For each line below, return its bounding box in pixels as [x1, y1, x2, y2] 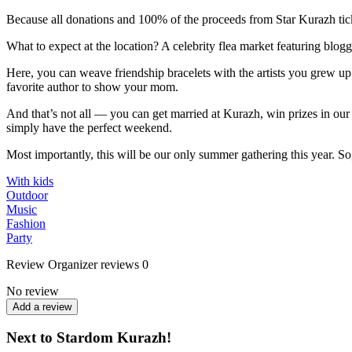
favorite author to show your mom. [6, 79, 178, 93]
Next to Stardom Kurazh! [6, 329, 171, 346]
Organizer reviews [48, 257, 139, 271]
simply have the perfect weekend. [6, 120, 172, 134]
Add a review [13, 300, 71, 313]
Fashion [6, 216, 46, 230]
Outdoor [6, 188, 48, 202]
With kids [6, 174, 53, 188]
